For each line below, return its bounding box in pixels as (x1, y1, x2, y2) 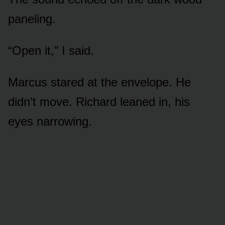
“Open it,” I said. (8, 44, 94, 58)
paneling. (8, 12, 56, 26)
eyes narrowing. (8, 115, 92, 129)
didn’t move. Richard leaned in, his (8, 95, 190, 109)
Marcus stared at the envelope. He (8, 75, 191, 89)
